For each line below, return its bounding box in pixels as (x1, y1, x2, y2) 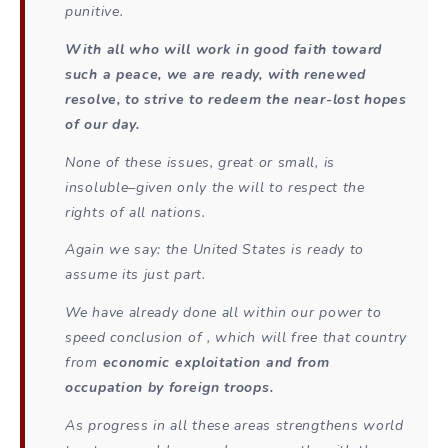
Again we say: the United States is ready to (65, 240, 365, 260)
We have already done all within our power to (65, 303, 382, 323)
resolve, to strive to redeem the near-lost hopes (65, 89, 407, 109)
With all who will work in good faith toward (65, 39, 383, 59)
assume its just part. (65, 265, 206, 285)
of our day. (65, 114, 140, 134)
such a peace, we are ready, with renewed (65, 64, 366, 84)
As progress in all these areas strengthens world (65, 415, 404, 435)
